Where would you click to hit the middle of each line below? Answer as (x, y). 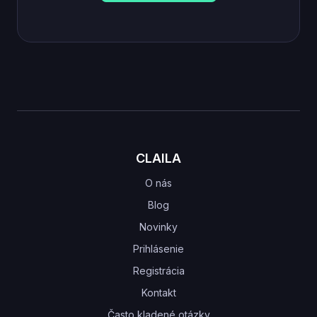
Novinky (158, 226)
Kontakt (158, 292)
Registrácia (158, 270)
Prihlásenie (158, 248)
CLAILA (158, 158)
